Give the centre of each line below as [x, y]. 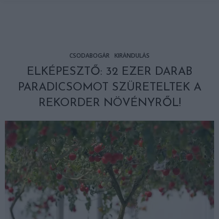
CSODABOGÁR [89, 55]
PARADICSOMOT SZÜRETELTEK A [109, 88]
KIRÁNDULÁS [132, 55]
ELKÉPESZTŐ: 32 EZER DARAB [109, 72]
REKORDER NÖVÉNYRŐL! [109, 103]
